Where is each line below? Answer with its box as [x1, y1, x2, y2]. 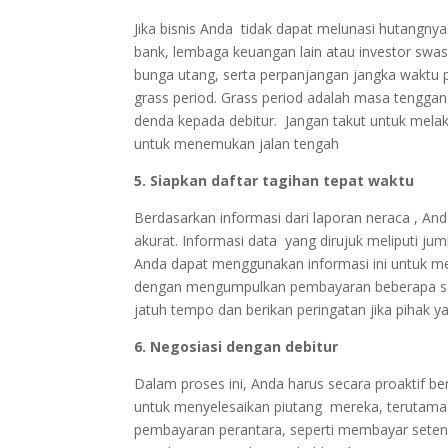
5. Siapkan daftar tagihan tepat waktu [134, 171, 415, 191]
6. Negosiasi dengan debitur [134, 337, 339, 357]
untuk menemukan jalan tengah [134, 134, 340, 154]
